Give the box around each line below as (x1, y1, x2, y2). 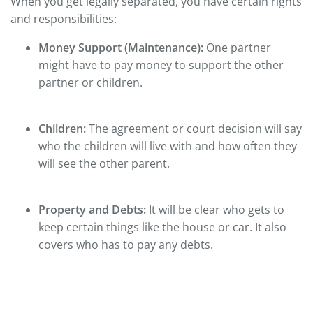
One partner (206, 39, 271, 55)
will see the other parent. (38, 155, 170, 171)
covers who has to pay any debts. (38, 236, 213, 252)
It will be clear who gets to (149, 201, 284, 217)
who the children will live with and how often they (38, 138, 297, 154)
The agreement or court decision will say (86, 120, 302, 136)
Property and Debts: (38, 201, 149, 217)
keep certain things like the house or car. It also (38, 219, 286, 235)
